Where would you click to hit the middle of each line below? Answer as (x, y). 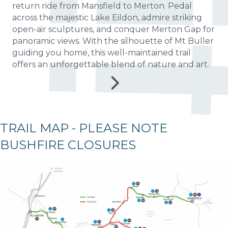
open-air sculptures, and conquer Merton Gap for (113, 30)
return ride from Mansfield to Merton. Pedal (102, 6)
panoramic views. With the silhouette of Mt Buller (113, 41)
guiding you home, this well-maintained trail (102, 53)
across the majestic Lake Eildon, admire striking (107, 18)
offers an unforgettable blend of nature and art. (111, 65)
